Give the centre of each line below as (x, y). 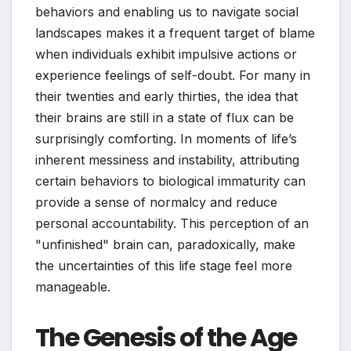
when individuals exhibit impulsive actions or (166, 54)
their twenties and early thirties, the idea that (166, 97)
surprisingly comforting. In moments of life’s (166, 139)
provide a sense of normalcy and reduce (156, 203)
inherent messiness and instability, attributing (167, 160)
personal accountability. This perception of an (172, 224)
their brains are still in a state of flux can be (165, 118)
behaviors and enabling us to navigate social (167, 12)
